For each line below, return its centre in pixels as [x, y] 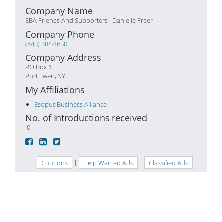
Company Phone [60, 34]
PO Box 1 [38, 67]
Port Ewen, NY [45, 76]
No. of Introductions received [86, 118]
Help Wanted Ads [108, 163]
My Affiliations [55, 90]
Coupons [55, 163]
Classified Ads [168, 163]
